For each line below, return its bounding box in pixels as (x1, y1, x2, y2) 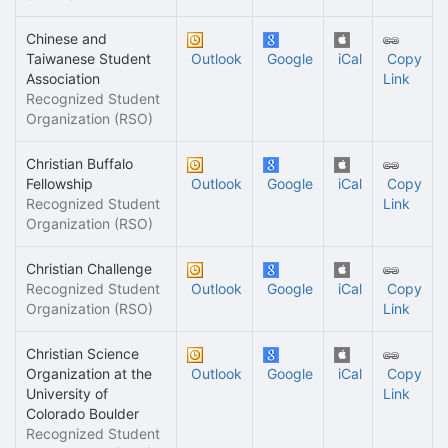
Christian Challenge (26, 260, 152, 277)
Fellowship (26, 175, 93, 192)
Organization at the (26, 365, 152, 382)
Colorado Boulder (26, 405, 139, 422)
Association (26, 70, 100, 87)
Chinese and (26, 30, 107, 47)
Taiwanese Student (26, 50, 151, 67)
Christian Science (26, 345, 139, 362)
